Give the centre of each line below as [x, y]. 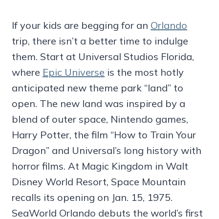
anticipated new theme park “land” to [98, 88]
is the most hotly [144, 72]
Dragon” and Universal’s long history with [107, 151]
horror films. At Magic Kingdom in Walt [100, 166]
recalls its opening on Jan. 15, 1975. [92, 197]
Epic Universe [74, 72]
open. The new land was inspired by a [99, 104]
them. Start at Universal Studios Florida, [103, 57]
